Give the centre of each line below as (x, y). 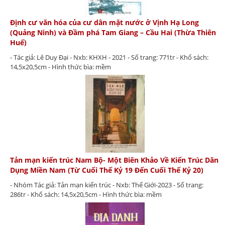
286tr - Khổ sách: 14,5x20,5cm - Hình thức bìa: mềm (86, 195)
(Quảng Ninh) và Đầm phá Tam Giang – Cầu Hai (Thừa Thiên (113, 32)
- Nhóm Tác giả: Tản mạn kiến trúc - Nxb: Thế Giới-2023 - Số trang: (107, 185)
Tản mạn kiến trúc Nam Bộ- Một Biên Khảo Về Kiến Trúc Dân (114, 160)
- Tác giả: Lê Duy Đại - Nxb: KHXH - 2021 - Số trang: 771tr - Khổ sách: (109, 57)
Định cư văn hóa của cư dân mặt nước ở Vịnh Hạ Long (104, 22)
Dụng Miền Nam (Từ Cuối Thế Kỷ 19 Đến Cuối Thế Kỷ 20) (107, 170)
